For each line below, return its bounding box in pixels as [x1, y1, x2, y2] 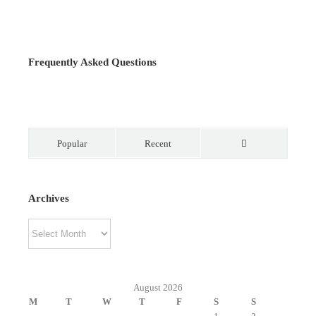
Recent [145, 138, 171, 149]
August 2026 [133, 281, 183, 293]
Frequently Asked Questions [28, 56, 157, 68]
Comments [243, 164, 284, 176]
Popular [57, 138, 87, 149]
